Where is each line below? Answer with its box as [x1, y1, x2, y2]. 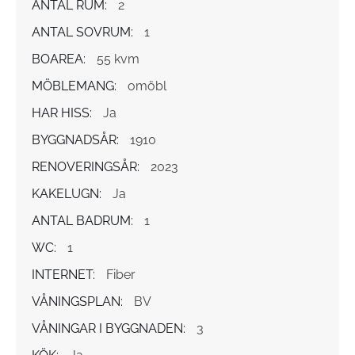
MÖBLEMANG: [32, 78, 116, 94]
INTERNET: [32, 267, 95, 283]
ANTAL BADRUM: [32, 213, 133, 229]
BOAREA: [32, 52, 86, 67]
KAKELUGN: [32, 186, 101, 202]
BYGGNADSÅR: [32, 132, 119, 148]
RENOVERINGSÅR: [32, 159, 139, 175]
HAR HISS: [32, 105, 92, 121]
